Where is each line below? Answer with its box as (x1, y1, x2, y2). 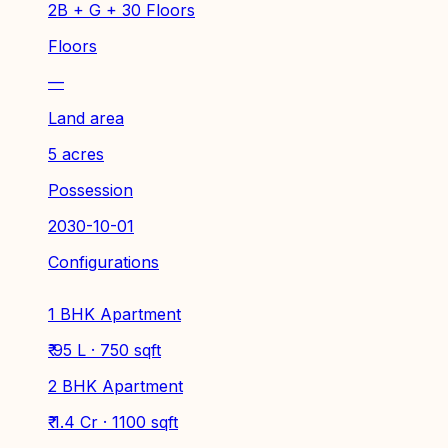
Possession (48, 179, 133, 200)
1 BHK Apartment (48, 303, 181, 324)
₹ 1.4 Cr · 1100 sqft (48, 411, 178, 432)
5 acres (48, 143, 104, 164)
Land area (48, 107, 124, 128)
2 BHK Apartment (48, 375, 183, 396)
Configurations (48, 251, 159, 272)
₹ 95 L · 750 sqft (48, 339, 161, 360)
